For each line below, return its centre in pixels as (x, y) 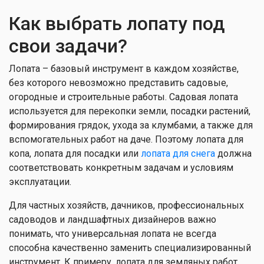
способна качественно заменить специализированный (130, 248)
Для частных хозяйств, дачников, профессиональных (126, 205)
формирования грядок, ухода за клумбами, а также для (131, 125)
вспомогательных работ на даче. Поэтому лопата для (126, 139)
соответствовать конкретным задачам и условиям (121, 168)
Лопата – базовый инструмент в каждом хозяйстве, (124, 69)
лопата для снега (178, 154)
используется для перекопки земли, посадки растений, (130, 111)
